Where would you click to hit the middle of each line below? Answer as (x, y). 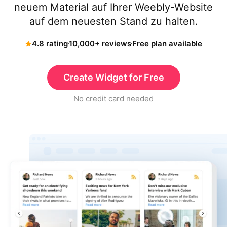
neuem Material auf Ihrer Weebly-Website (113, 7)
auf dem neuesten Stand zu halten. (113, 21)
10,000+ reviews (100, 43)
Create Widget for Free (113, 77)
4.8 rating (50, 43)
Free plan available (167, 43)
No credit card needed (113, 99)
